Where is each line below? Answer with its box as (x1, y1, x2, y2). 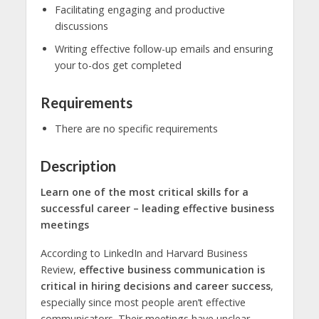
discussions (54, 19, 108, 33)
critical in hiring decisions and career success (40, 279, 271, 293)
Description (40, 157, 116, 174)
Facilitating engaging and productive (54, 3, 225, 17)
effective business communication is (78, 263, 265, 277)
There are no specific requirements (54, 121, 218, 135)
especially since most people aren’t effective (40, 296, 246, 310)
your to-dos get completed (54, 58, 182, 73)
